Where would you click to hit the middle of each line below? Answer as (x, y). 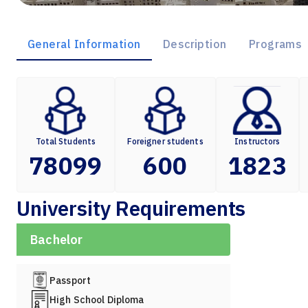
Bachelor (57, 240)
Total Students (66, 142)
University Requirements (131, 208)
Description (195, 44)
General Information (84, 44)
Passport (70, 280)
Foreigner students (165, 142)
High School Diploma (97, 299)
